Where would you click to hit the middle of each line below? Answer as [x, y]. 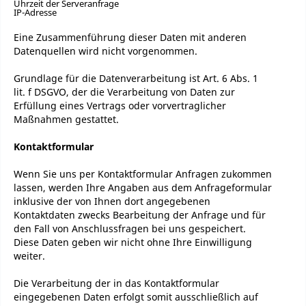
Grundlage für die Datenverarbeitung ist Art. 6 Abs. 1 [136, 78]
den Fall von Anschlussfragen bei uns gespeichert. [130, 228]
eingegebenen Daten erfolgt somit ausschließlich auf [136, 297]
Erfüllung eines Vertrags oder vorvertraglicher [120, 106]
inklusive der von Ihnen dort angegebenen [112, 201]
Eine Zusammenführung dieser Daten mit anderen [130, 37]
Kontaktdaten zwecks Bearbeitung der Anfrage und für [140, 215]
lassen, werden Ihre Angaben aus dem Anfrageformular [143, 187]
